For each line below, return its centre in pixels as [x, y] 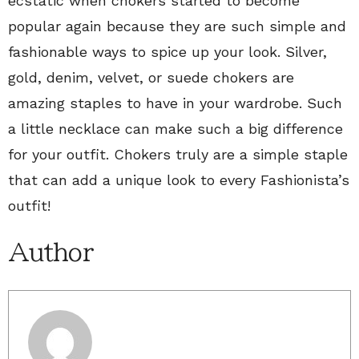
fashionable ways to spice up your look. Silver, [167, 51]
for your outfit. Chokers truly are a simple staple [178, 154]
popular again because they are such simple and [177, 26]
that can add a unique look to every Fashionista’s [179, 179]
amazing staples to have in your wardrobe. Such [175, 103]
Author [50, 252]
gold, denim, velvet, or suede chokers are [151, 77]
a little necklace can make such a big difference [175, 128]
